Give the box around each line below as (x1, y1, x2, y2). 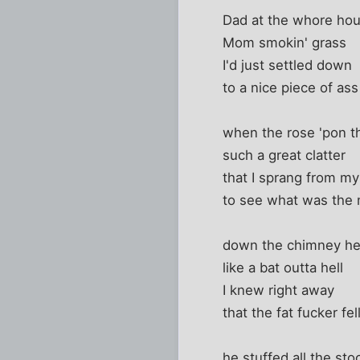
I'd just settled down (223, 56, 353, 73)
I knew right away (223, 281, 335, 298)
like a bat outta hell (223, 259, 344, 276)
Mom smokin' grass (223, 34, 347, 51)
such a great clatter (223, 146, 346, 163)
